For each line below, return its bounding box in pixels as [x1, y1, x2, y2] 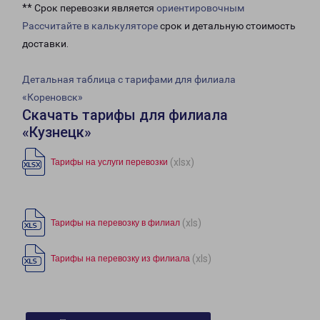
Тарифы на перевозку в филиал [51, 218, 180, 229]
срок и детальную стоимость [158, 20, 296, 32]
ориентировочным [156, 2, 244, 14]
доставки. [22, 38, 69, 50]
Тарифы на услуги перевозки [51, 157, 168, 168]
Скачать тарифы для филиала [22, 106, 228, 124]
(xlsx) [170, 156, 194, 168]
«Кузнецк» [22, 124, 91, 141]
